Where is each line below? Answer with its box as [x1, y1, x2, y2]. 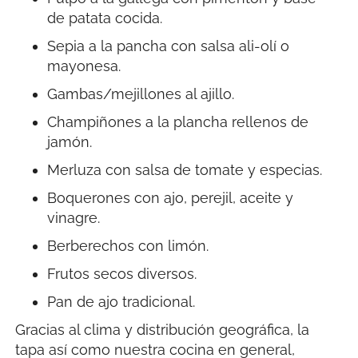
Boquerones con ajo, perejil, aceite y [47, 189, 294, 206]
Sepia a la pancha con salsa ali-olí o [47, 37, 290, 54]
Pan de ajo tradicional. [47, 292, 196, 310]
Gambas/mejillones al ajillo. [47, 85, 235, 102]
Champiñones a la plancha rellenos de [47, 113, 309, 130]
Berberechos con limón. [47, 237, 209, 254]
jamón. [47, 133, 93, 150]
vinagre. [47, 209, 101, 226]
